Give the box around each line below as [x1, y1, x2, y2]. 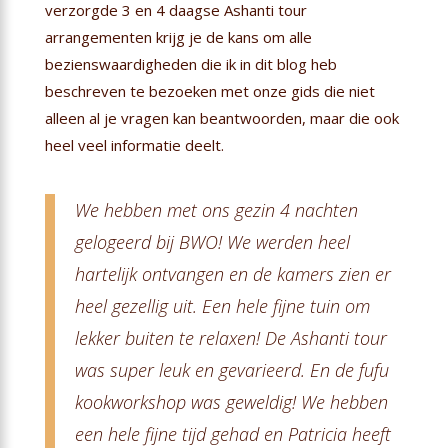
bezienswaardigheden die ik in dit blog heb [44, 53, 337, 74]
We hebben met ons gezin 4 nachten [74, 197, 358, 222]
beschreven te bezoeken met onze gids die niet [44, 80, 375, 101]
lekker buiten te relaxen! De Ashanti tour [74, 325, 387, 350]
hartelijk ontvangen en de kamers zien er [74, 261, 391, 286]
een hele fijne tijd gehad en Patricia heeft [74, 421, 391, 446]
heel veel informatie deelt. [44, 134, 224, 155]
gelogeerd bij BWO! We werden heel [74, 229, 350, 254]
